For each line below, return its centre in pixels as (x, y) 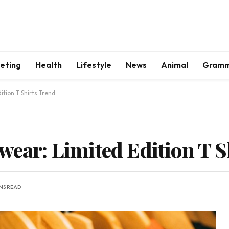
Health (49, 65)
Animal (175, 65)
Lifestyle (94, 65)
